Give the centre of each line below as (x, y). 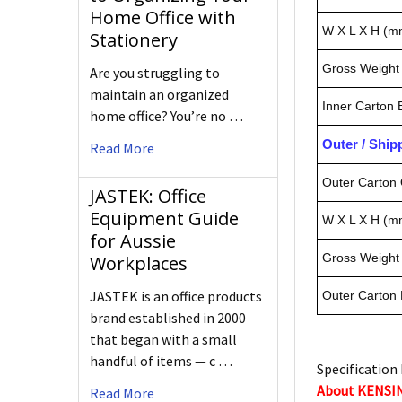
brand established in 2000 (168, 318)
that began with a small (163, 340)
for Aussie (133, 241)
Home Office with (163, 18)
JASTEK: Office (148, 197)
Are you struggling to (155, 73)
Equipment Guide (164, 219)
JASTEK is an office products (176, 297)
